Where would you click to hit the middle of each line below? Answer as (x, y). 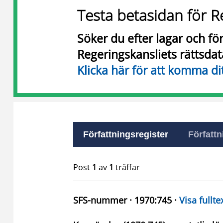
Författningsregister (126, 134)
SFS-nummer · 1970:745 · (126, 200)
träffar (127, 167)
